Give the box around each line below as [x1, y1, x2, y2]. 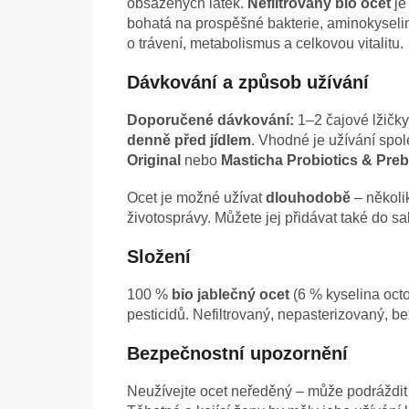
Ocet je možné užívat [127, 190, 266, 206]
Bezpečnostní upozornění [127, 343, 348, 364]
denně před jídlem [127, 132, 251, 149]
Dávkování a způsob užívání [127, 72, 369, 93]
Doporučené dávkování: [127, 112, 294, 129]
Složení [127, 246, 191, 267]
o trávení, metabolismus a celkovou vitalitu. [127, 36, 404, 52]
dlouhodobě [266, 190, 351, 206]
